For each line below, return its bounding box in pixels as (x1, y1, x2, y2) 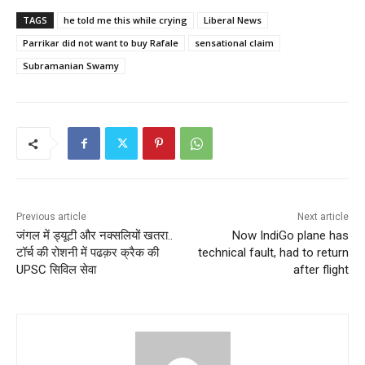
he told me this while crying (64, 14, 187, 27)
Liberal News (204, 14, 262, 27)
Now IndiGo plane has (231, 228, 349, 244)
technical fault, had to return (197, 245, 349, 261)
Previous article (16, 211, 86, 223)
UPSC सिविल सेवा (16, 262, 96, 278)
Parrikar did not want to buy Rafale (23, 37, 178, 50)
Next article (297, 211, 349, 223)
